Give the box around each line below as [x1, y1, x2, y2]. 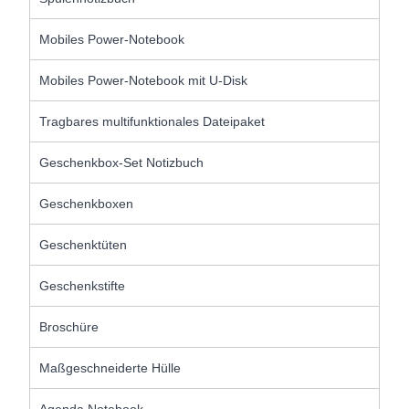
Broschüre [39, 319, 100, 334]
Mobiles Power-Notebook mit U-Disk [39, 72, 248, 88]
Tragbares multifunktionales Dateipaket [39, 113, 266, 129]
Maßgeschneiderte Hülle [39, 360, 182, 375]
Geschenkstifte [39, 278, 126, 293]
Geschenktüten [39, 236, 128, 252]
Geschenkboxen [39, 195, 134, 211]
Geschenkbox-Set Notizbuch [39, 154, 204, 170]
